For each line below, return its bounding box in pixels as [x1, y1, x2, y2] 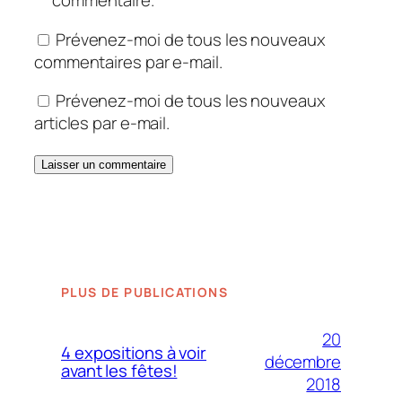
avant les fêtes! [61, 359, 178, 382]
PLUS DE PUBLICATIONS [61, 283, 228, 301]
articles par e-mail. [34, 111, 170, 135]
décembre [264, 349, 341, 373]
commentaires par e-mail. [34, 49, 223, 74]
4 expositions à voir [61, 341, 206, 364]
